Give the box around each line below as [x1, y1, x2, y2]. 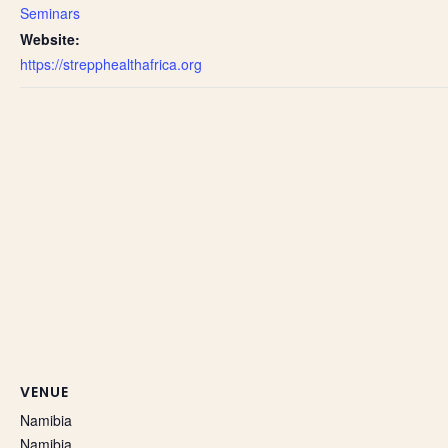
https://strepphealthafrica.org [20, 53, 202, 74]
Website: [20, 28, 80, 49]
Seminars [20, 2, 80, 23]
